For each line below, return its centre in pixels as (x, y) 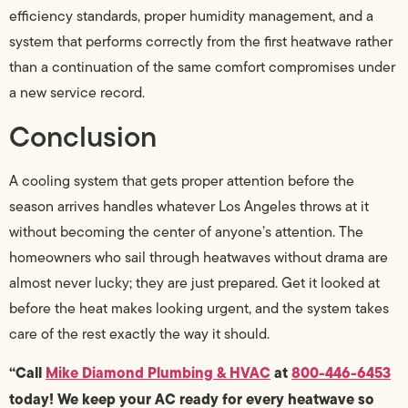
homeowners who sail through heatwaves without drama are (199, 257)
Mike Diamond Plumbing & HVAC (158, 372)
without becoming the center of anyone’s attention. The (186, 231)
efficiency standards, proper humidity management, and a (191, 16)
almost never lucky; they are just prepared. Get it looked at (194, 282)
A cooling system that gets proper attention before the (182, 180)
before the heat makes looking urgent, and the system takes (199, 308)
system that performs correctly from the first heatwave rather (201, 42)
